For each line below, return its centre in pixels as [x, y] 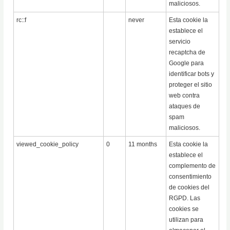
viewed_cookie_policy [48, 145]
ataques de [185, 107]
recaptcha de [187, 53]
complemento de [193, 166]
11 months [143, 145]
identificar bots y [192, 74]
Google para [187, 63]
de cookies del [189, 188]
